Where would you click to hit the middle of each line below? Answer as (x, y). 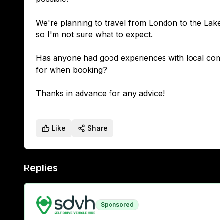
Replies (41, 168)
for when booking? (71, 70)
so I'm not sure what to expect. (94, 34)
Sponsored (117, 205)
